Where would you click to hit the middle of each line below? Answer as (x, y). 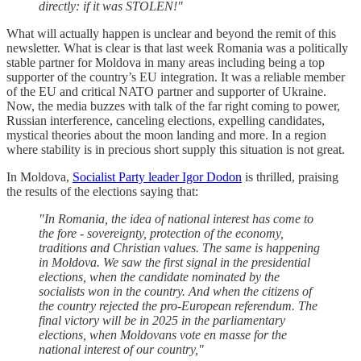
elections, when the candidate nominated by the (159, 277)
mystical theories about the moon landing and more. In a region (166, 135)
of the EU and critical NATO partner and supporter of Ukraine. (166, 92)
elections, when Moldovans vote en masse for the (163, 335)
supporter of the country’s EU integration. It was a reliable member (176, 77)
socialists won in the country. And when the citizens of (175, 292)
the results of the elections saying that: (102, 192)
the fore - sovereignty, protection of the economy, (161, 234)
